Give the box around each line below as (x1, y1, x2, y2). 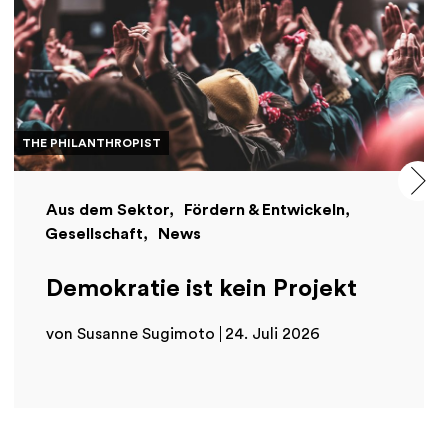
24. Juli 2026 (225, 326, 320, 343)
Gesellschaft (45, 226, 143, 243)
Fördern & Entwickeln (184, 202, 345, 219)
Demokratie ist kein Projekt (46, 277, 357, 302)
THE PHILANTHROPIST (22, 137, 161, 150)
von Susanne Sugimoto (46, 326, 215, 343)
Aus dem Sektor (46, 202, 169, 219)
